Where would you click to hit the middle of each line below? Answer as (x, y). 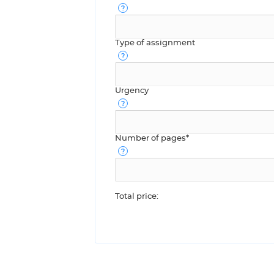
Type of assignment (155, 43)
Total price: (137, 196)
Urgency (132, 91)
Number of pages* (152, 138)
